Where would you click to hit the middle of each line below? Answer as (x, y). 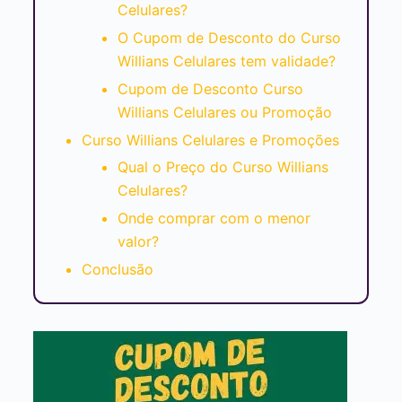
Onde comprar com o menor (214, 218)
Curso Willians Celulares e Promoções (210, 140)
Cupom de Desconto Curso (210, 88)
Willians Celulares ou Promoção (224, 112)
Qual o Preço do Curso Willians (223, 167)
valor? (138, 242)
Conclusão (117, 269)
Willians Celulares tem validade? (226, 61)
